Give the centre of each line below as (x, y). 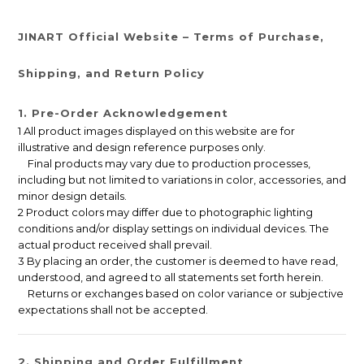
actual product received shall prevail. (115, 245)
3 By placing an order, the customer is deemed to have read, (178, 261)
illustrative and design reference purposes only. (142, 147)
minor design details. (72, 196)
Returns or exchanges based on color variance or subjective (181, 294)
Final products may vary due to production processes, (164, 164)
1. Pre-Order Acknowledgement (123, 113)
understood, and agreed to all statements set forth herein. (171, 277)
